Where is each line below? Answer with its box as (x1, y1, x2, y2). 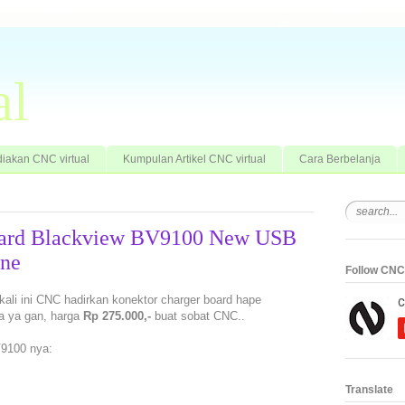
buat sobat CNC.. (151, 309, 245, 324)
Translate (345, 382, 393, 396)
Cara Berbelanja (299, 152, 381, 165)
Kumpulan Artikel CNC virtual (123, 152, 266, 165)
